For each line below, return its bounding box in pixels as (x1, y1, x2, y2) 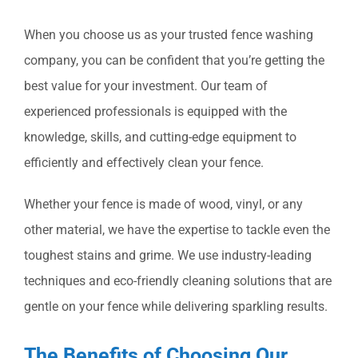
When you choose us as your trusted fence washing (24, 26, 313, 42)
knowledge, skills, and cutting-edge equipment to (24, 129, 296, 145)
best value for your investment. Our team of (24, 78, 268, 93)
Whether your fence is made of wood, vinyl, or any (24, 196, 303, 212)
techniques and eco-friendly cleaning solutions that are (24, 272, 332, 288)
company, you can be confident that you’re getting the (24, 52, 324, 68)
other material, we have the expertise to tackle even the (24, 221, 330, 237)
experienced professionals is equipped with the (24, 103, 287, 119)
